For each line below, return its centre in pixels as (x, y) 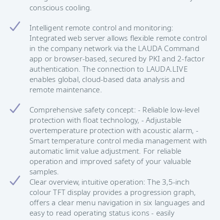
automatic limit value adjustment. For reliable (106, 151)
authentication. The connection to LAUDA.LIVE (109, 69)
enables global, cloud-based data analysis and (107, 79)
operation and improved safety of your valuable (110, 161)
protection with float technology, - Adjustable (106, 120)
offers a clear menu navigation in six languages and (117, 202)
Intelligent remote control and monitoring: (102, 27)
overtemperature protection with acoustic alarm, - (114, 130)
